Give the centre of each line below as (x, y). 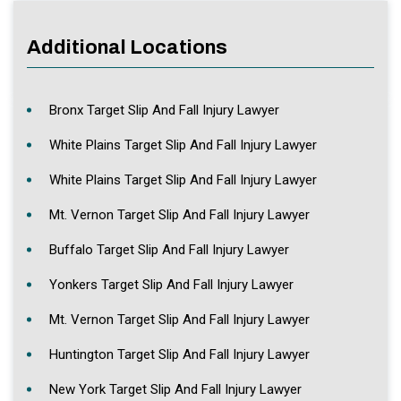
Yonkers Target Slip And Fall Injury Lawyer (171, 284)
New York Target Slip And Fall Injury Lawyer (175, 389)
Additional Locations (127, 47)
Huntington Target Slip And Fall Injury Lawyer (179, 354)
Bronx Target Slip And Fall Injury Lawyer (164, 110)
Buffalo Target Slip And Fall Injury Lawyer (169, 249)
